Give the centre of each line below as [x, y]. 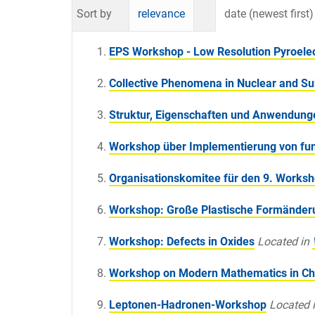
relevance [161, 14]
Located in [283, 242]
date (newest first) [269, 14]
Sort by [94, 14]
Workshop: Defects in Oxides [182, 242]
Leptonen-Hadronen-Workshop [188, 305]
